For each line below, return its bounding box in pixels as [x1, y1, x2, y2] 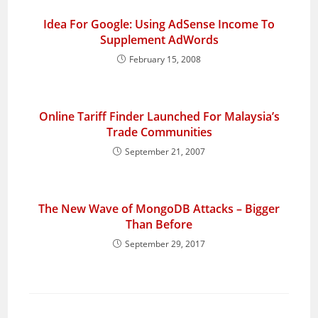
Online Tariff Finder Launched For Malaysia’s [38, 109, 280, 124]
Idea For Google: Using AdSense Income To [43, 16, 275, 32]
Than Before [126, 216, 192, 232]
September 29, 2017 [125, 238, 205, 250]
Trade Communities [106, 124, 212, 140]
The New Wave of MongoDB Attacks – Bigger [38, 201, 280, 216]
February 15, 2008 [129, 53, 201, 65]
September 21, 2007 [125, 146, 205, 158]
